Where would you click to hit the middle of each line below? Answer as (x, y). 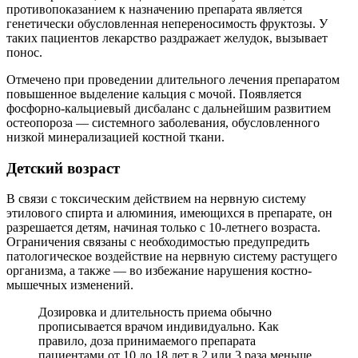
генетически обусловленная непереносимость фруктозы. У (167, 23)
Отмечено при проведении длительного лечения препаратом (173, 79)
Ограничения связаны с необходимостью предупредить (158, 242)
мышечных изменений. (70, 285)
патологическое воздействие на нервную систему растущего (172, 257)
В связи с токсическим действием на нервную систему (156, 199)
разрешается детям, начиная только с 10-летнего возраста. (163, 228)
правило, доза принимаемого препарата (147, 341)
